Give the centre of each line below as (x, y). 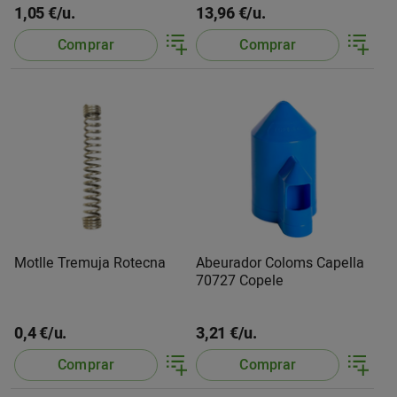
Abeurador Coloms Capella (231, 263)
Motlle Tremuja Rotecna (90, 263)
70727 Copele (240, 280)
